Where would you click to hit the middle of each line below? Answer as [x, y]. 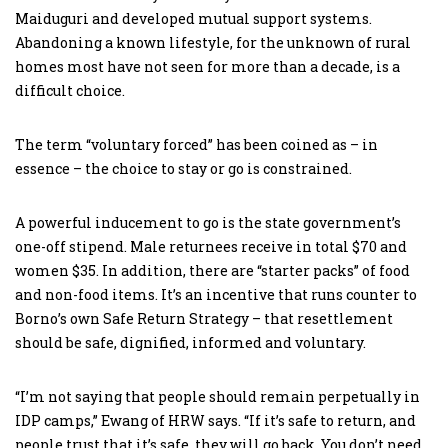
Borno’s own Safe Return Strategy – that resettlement [204, 318]
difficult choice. [70, 90]
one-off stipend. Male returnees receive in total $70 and [211, 246]
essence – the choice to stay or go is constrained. [183, 168]
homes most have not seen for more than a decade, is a [207, 66]
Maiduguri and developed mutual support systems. [193, 18]
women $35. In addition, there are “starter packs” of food [212, 270]
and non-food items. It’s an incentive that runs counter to [216, 294]
